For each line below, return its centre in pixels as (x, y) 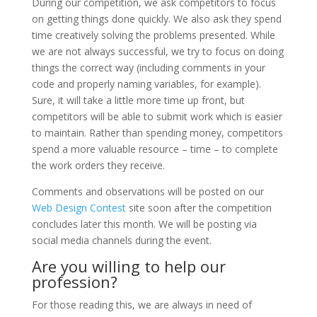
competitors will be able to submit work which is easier (157, 116)
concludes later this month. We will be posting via (144, 224)
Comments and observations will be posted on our (148, 191)
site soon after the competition (198, 207)
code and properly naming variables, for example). (146, 83)
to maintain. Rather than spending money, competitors (157, 132)
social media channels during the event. (121, 240)
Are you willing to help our (128, 266)
